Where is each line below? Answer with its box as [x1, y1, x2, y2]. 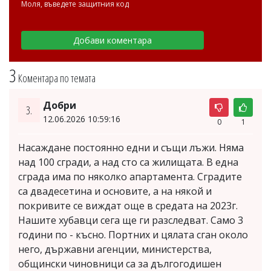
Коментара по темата [18, 70, 96, 85]
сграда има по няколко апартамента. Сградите [18, 169, 242, 183]
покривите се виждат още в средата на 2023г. [18, 198, 238, 212]
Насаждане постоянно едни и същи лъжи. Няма [18, 140, 244, 154]
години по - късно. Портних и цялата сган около [18, 227, 248, 241]
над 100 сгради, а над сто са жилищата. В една [18, 155, 238, 169]
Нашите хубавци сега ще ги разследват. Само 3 [18, 213, 243, 227]
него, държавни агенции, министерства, [18, 242, 212, 256]
